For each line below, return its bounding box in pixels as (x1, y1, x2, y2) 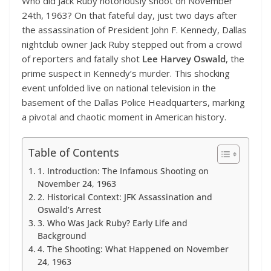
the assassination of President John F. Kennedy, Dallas (22, 23, 247, 36)
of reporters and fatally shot (22, 52, 142, 65)
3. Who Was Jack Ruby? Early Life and (37, 218, 188, 229)
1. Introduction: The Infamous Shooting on (37, 166, 209, 177)
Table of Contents (28, 145, 119, 160)
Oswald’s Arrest (37, 204, 101, 216)
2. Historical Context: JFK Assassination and (37, 192, 212, 203)
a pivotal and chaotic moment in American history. (22, 110, 226, 123)
